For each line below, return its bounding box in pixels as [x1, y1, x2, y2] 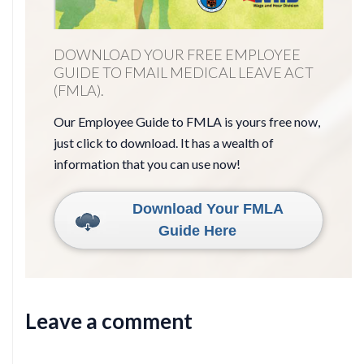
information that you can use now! [54, 155, 240, 171]
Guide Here [158, 222, 236, 239]
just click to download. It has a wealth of [54, 134, 274, 150]
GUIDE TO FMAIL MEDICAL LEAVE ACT [54, 63, 314, 81]
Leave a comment [25, 307, 193, 334]
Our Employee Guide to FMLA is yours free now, [54, 113, 320, 129]
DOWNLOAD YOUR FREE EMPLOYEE [54, 45, 301, 63]
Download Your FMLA [111, 200, 284, 217]
